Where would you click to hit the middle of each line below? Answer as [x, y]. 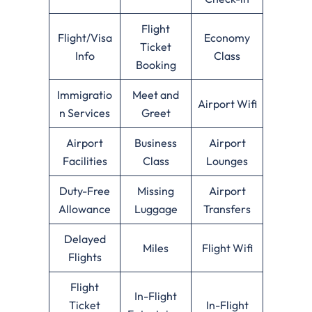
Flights [85, 257]
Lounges [227, 161]
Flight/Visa [85, 37]
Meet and [156, 94]
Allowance [85, 209]
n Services [85, 112]
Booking [156, 64]
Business [156, 142]
